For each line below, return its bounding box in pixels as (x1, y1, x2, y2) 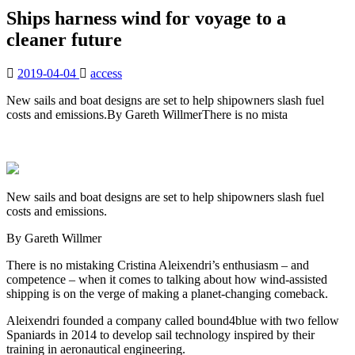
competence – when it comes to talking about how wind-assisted (6, 272, 327, 286)
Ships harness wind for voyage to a (6, 7, 286, 29)
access (90, 66, 122, 80)
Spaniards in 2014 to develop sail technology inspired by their (6, 327, 315, 342)
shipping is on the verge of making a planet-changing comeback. (6, 286, 328, 300)
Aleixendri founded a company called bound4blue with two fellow (6, 313, 339, 327)
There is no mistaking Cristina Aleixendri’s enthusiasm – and (6, 258, 309, 272)
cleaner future (6, 29, 122, 50)
